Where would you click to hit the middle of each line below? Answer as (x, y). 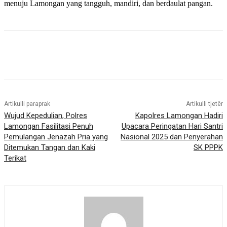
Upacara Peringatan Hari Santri (172, 126)
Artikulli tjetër (204, 104)
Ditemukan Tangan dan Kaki (50, 148)
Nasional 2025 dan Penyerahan (172, 137)
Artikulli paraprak (27, 104)
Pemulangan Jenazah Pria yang (56, 137)
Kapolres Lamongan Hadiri (179, 116)
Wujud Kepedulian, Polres (46, 116)
